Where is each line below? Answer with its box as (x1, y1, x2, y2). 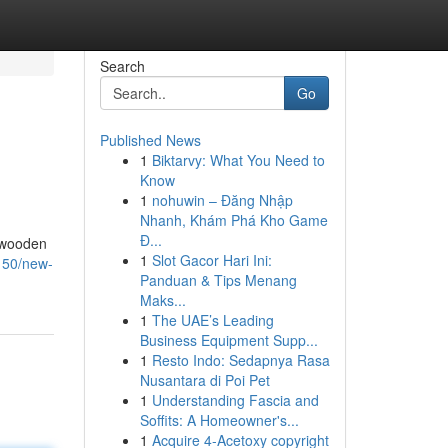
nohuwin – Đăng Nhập (151, 190, 293, 210)
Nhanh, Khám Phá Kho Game (139, 210, 328, 230)
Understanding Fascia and (151, 390, 319, 410)
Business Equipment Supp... (139, 330, 318, 350)
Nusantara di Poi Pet (139, 370, 270, 390)
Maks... (139, 290, 186, 310)
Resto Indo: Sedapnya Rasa (151, 350, 330, 370)
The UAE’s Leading (151, 310, 274, 330)
